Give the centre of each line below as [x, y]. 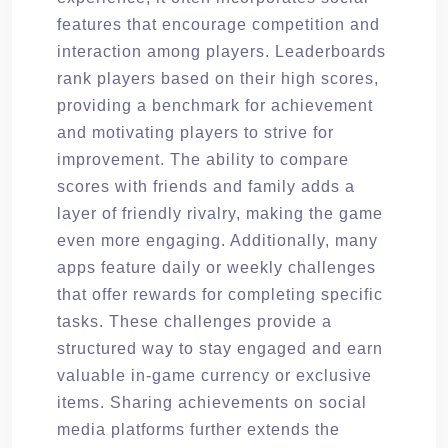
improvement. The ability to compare [203, 159]
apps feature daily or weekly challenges [216, 267]
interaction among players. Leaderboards [221, 51]
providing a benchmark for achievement [215, 105]
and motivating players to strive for [195, 132]
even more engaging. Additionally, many [217, 240]
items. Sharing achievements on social [212, 402]
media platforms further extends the [198, 429]
